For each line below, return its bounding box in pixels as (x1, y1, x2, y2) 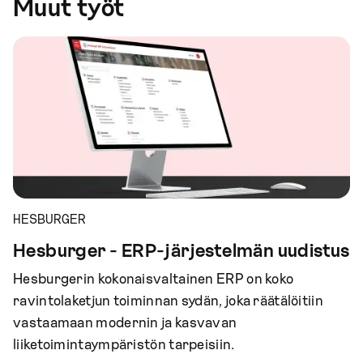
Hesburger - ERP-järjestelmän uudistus (13, 241, 350, 261)
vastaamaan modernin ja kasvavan (13, 315, 237, 331)
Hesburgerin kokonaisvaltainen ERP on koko (13, 271, 294, 287)
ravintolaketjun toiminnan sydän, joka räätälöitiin (13, 293, 323, 309)
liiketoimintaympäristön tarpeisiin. (13, 337, 235, 352)
